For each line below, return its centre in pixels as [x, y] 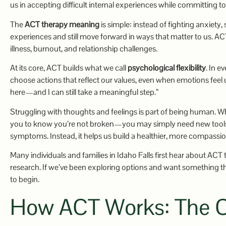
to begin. [25, 179]
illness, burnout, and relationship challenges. [84, 48]
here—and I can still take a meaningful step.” [84, 92]
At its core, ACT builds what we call [69, 68]
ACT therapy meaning [62, 24]
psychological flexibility [167, 68]
